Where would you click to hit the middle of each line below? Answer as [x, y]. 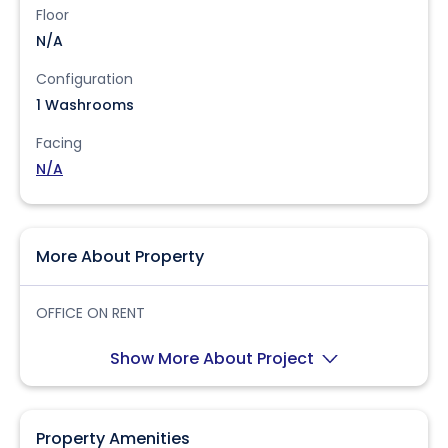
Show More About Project [214, 358]
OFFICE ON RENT [90, 313]
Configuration [84, 79]
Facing [59, 143]
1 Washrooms [85, 105]
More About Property [120, 256]
